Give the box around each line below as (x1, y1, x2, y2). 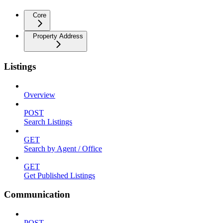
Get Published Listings (24, 171, 95, 180)
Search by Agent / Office (24, 144, 102, 153)
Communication (4, 189, 70, 200)
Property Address (33, 32, 83, 40)
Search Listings (24, 117, 72, 126)
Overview (24, 90, 55, 99)
